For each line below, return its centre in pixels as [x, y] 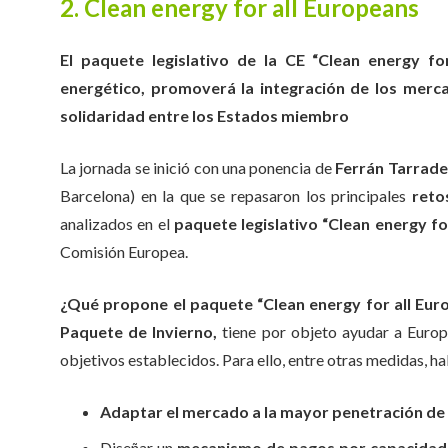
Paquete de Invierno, [139, 331]
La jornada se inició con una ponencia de [198, 167]
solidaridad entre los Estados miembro [204, 115]
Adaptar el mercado [174, 411]
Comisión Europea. [124, 251]
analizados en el [117, 223]
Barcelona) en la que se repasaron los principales [236, 195]
